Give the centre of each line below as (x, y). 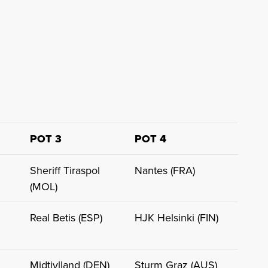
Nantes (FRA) (165, 170)
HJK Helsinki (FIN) (176, 218)
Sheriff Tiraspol (65, 170)
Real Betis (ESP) (66, 218)
